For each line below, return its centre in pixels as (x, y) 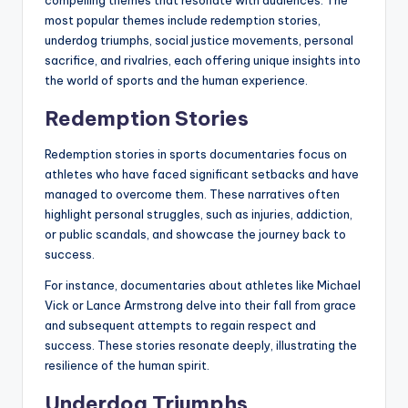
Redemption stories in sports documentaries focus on (196, 153)
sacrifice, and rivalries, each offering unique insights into (203, 60)
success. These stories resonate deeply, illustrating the (201, 345)
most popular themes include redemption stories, (183, 20)
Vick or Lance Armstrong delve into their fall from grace (200, 305)
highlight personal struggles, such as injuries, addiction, (199, 214)
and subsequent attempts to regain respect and (180, 325)
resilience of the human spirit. (127, 365)
